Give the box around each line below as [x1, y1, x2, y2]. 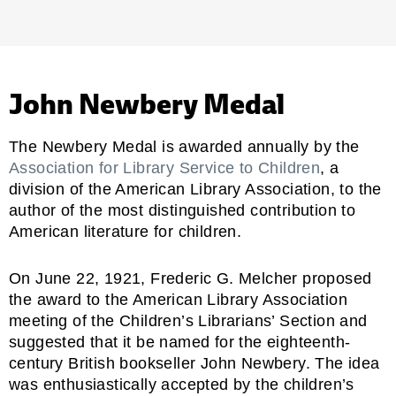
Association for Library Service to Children [9, 158, 321, 177]
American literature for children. [9, 222, 242, 240]
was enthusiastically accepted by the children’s [9, 375, 354, 393]
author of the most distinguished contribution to [9, 201, 356, 219]
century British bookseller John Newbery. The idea [9, 354, 380, 372]
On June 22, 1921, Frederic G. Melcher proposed [9, 269, 372, 287]
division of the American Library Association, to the [9, 179, 382, 198]
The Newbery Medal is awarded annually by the [9, 137, 360, 156]
